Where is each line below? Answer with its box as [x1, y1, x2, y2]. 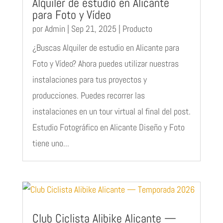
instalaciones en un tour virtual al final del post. [32, 106, 191, 117]
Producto [122, 23, 152, 35]
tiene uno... [32, 137, 69, 149]
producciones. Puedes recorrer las [32, 90, 145, 102]
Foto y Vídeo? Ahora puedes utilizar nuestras [32, 58, 179, 70]
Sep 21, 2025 [71, 23, 116, 35]
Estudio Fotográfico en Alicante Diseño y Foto [32, 121, 185, 133]
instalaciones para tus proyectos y [32, 74, 147, 86]
